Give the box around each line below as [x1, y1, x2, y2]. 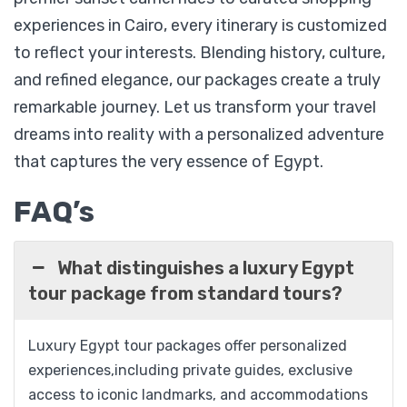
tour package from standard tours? [28, 283, 342, 305]
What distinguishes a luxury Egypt [57, 257, 355, 280]
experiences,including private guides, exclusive [28, 362, 352, 380]
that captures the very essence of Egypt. [14, 152, 323, 173]
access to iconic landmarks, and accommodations [28, 386, 368, 404]
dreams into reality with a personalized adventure [14, 124, 384, 145]
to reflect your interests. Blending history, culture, [14, 43, 385, 64]
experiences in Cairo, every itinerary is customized [14, 15, 387, 36]
